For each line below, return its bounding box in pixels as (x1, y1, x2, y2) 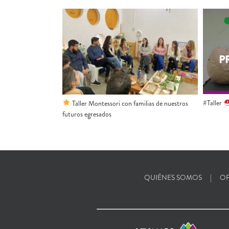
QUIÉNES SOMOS (144, 172, 202, 183)
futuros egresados (62, 108, 111, 119)
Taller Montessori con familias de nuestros (70, 98, 188, 108)
